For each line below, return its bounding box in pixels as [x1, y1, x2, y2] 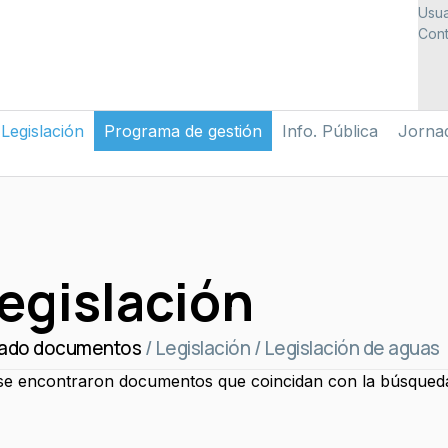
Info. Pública [282, 121, 378, 141]
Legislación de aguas [264, 335, 440, 361]
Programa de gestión [104, 121, 262, 141]
